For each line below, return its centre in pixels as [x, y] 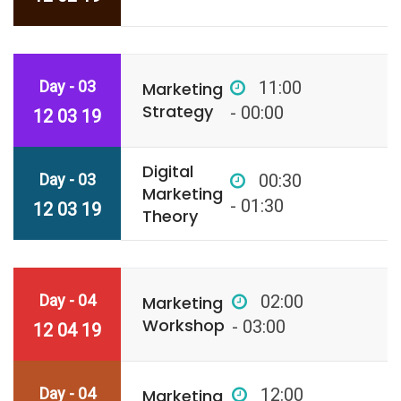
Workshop [183, 326]
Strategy [177, 112]
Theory [170, 217]
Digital [167, 172]
